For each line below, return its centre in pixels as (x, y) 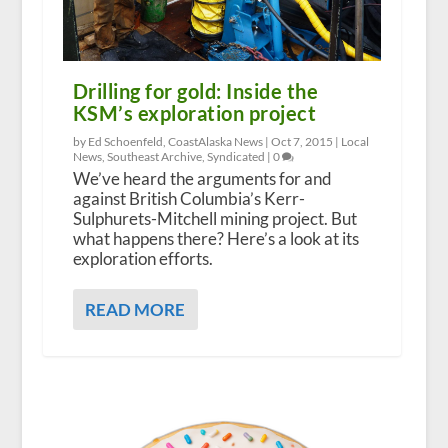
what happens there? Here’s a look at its (215, 238)
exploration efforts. (142, 258)
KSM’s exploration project (194, 112)
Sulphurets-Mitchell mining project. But (214, 218)
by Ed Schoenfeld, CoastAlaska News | (171, 141)
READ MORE (134, 309)
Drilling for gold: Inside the (195, 90)
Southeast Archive (154, 156)
